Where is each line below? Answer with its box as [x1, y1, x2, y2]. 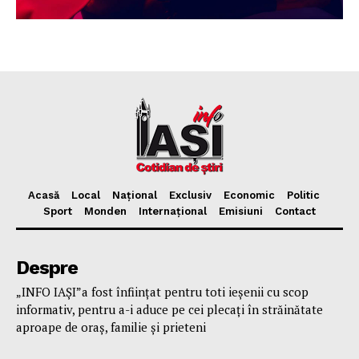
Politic [286, 189, 320, 202]
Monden [84, 205, 127, 218]
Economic [223, 189, 275, 202]
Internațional [139, 205, 207, 218]
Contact [275, 205, 316, 218]
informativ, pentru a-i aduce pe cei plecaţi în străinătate [16, 301, 323, 318]
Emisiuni [219, 205, 263, 218]
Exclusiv [168, 189, 212, 202]
